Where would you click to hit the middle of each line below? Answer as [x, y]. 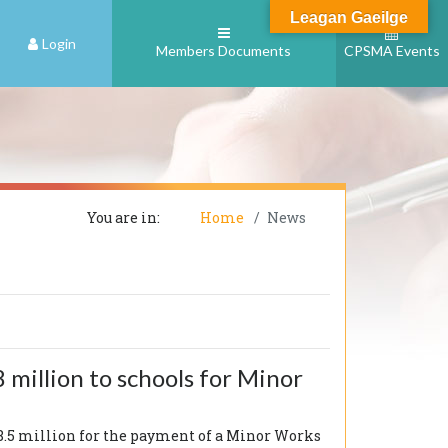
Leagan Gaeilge [349, 17]
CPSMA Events [391, 50]
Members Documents [224, 50]
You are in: [123, 217]
